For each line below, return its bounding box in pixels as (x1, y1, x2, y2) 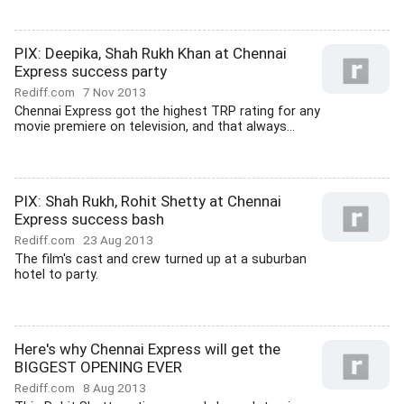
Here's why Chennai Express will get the (14, 340, 280, 358)
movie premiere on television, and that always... (14, 119, 295, 134)
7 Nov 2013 (83, 85, 146, 99)
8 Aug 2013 (83, 381, 146, 395)
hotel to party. (14, 267, 98, 282)
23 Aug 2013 (83, 233, 153, 247)
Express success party (14, 62, 167, 80)
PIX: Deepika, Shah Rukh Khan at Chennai (14, 44, 287, 62)
